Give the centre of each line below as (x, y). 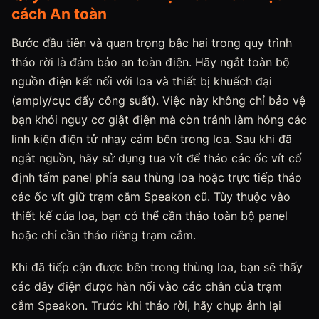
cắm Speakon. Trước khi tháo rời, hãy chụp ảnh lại (146, 305)
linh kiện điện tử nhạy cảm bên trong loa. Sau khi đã (152, 139)
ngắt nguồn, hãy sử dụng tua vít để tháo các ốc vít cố (157, 158)
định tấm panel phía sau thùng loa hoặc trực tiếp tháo (157, 177)
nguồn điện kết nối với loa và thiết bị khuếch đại (142, 81)
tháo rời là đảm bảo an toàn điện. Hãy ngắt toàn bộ (151, 62)
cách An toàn (59, 14)
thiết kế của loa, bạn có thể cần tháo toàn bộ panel (150, 216)
